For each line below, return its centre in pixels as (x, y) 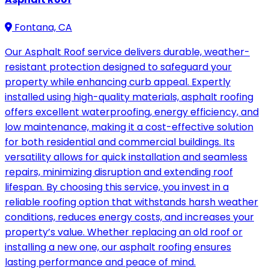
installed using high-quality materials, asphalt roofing (129, 97)
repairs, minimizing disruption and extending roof (119, 172)
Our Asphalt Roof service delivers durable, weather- (127, 52)
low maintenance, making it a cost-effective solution (129, 127)
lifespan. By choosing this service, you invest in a (117, 187)
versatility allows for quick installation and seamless (126, 157)
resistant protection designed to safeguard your (118, 67)
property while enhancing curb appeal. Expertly (118, 82)
